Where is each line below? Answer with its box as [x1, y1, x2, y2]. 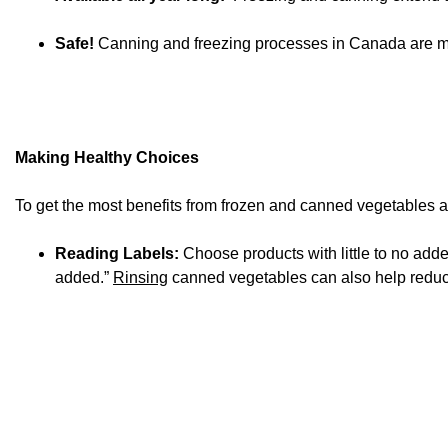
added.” [55, 269, 113, 287]
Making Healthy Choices [15, 149, 199, 167]
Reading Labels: [55, 245, 179, 263]
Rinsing [113, 269, 168, 287]
